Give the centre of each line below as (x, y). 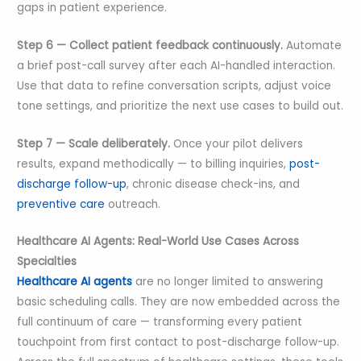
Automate (313, 45)
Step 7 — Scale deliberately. (94, 143)
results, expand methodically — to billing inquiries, (152, 164)
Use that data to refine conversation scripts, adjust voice (174, 85)
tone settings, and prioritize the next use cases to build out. (180, 106)
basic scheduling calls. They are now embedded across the (179, 302)
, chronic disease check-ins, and (214, 184)
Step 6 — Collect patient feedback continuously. (150, 45)
